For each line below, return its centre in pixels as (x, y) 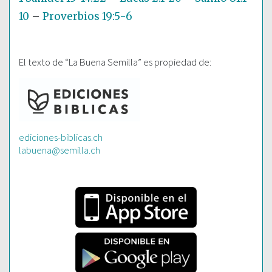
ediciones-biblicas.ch (61, 137)
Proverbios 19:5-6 (87, 17)
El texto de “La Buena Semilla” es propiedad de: (115, 62)
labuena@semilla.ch (59, 150)
